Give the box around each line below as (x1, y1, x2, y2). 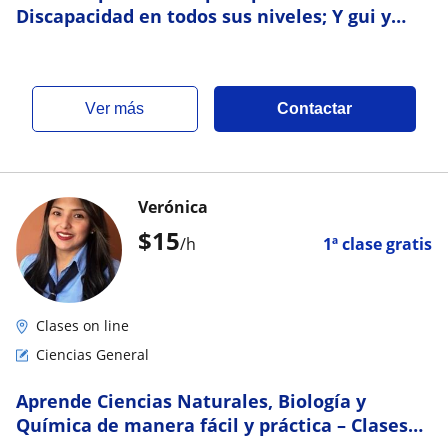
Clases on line (36, 316, 129, 335)
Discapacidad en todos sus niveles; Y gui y (16, 4, 391, 28)
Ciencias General (36, 345, 149, 364)
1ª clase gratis (323, 233, 432, 255)
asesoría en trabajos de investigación (16, 28, 353, 52)
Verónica (138, 196, 208, 218)
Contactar (277, 100, 353, 117)
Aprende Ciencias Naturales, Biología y (16, 389, 366, 413)
